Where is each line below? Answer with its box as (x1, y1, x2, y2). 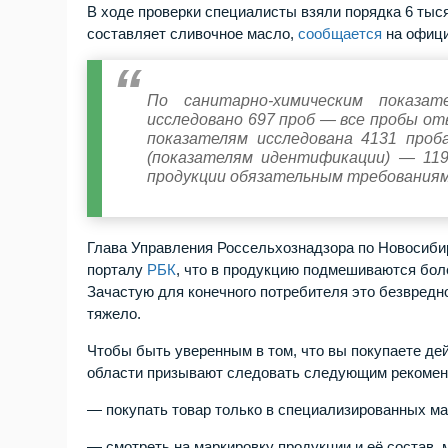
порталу (87, 261, 148, 278)
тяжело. (87, 305, 142, 322)
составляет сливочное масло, (87, 25, 299, 42)
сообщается (298, 25, 383, 42)
